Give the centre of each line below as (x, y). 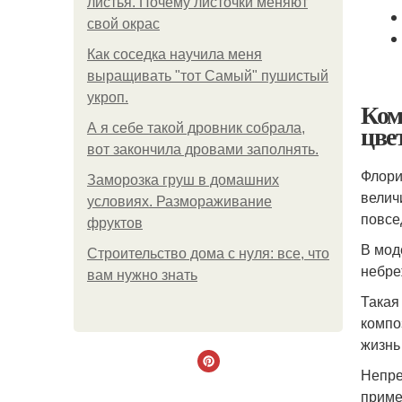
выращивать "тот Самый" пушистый (208, 76)
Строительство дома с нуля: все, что (208, 253)
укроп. (108, 97)
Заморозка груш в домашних (183, 180)
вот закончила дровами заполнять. (203, 149)
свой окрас (123, 24)
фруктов (115, 223)
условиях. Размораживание (179, 201)
